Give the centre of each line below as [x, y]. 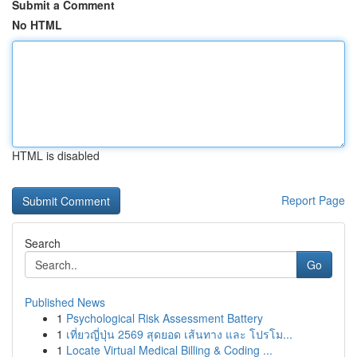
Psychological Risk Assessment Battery [165, 318]
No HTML [37, 25]
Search [43, 243]
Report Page [313, 200]
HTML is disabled [56, 155]
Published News [65, 302]
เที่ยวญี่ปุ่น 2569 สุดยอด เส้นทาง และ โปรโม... [179, 334]
